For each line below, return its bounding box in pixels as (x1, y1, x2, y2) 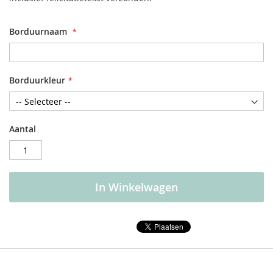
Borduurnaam (9, 26, 67, 37)
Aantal (9, 123, 36, 135)
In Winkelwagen (95, 180, 178, 194)
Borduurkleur (9, 74, 65, 86)
